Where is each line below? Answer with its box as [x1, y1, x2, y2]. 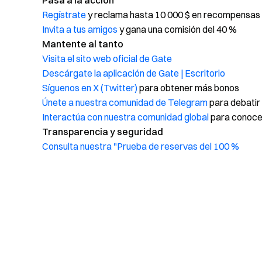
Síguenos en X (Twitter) [42, 82, 137, 94]
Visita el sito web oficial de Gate [42, 53, 172, 64]
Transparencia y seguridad [42, 126, 163, 137]
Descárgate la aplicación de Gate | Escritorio [42, 67, 225, 79]
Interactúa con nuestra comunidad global [42, 111, 209, 123]
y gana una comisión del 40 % [118, 23, 237, 35]
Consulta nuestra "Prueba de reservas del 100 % [42, 140, 239, 152]
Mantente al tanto [42, 38, 123, 50]
